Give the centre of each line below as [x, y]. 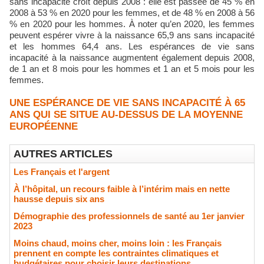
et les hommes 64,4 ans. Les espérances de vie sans [132, 46]
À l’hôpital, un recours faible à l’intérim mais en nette [122, 189]
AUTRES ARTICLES [63, 154]
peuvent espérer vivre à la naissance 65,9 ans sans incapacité [132, 35]
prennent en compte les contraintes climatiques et [116, 253]
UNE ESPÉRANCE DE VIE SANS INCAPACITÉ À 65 [127, 103]
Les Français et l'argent [62, 171]
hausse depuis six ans [59, 199]
